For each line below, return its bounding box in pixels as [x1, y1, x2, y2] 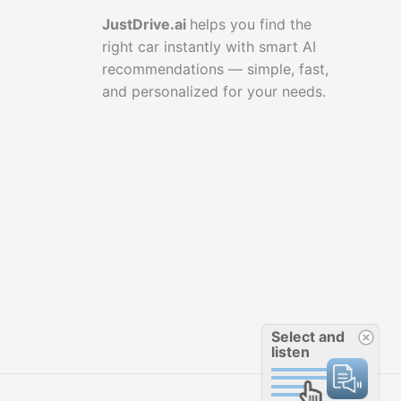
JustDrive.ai [101, 15, 190, 34]
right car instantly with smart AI [101, 38, 316, 56]
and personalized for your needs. [101, 82, 326, 101]
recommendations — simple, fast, [101, 60, 328, 79]
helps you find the [189, 15, 311, 34]
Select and [271, 328, 345, 346]
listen [271, 343, 310, 361]
